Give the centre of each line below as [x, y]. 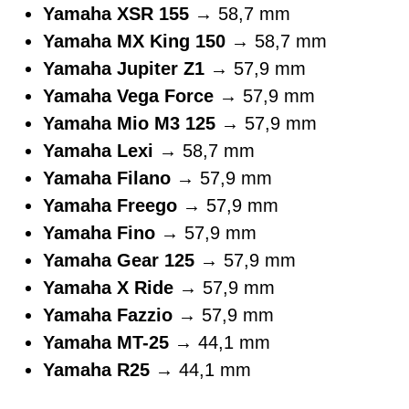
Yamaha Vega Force [128, 95]
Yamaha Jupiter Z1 [124, 68]
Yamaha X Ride [108, 287]
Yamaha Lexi [98, 150]
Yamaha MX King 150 [134, 41]
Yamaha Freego [110, 205]
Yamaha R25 [96, 369]
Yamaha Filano [107, 178]
